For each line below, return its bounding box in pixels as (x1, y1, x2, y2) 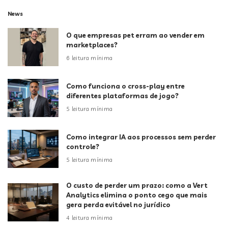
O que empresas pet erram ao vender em (66, 31, 205, 40)
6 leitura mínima (66, 54, 113, 62)
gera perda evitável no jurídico (66, 201, 170, 209)
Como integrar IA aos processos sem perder (66, 133, 216, 141)
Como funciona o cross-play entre (66, 82, 185, 91)
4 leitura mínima (66, 214, 113, 221)
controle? (66, 142, 99, 151)
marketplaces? (66, 41, 118, 49)
